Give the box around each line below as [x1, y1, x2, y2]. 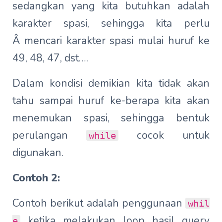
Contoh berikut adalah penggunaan [12, 196, 185, 211]
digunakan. [12, 146, 63, 160]
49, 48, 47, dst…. [12, 51, 88, 65]
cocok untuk [118, 128, 210, 143]
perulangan [12, 128, 86, 143]
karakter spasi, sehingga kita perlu [12, 16, 210, 31]
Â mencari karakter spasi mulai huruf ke [12, 34, 210, 48]
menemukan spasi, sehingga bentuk [12, 111, 210, 125]
